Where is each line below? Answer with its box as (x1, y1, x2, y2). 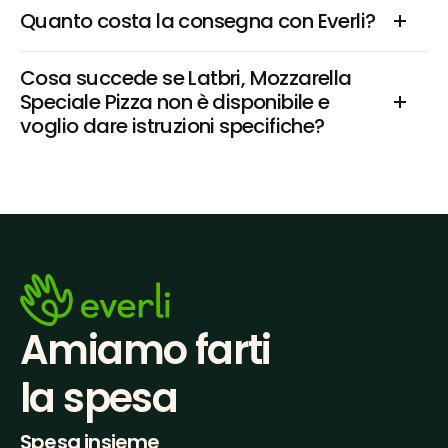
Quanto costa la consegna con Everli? (20, 7, 376, 35)
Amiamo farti (20, 322, 271, 379)
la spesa (20, 370, 178, 427)
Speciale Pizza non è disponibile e (20, 88, 330, 116)
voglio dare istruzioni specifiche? (20, 112, 325, 140)
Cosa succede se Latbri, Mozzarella (20, 64, 352, 92)
